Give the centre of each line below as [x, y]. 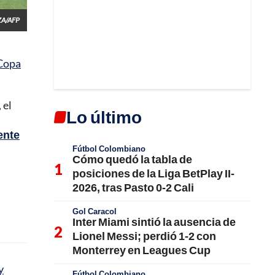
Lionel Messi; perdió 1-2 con [144, 236]
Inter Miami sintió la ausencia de [154, 222]
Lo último [104, 117]
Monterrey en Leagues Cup [141, 250]
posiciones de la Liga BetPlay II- [153, 173]
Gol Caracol [95, 211]
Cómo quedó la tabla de [132, 159]
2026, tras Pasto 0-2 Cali [133, 187]
